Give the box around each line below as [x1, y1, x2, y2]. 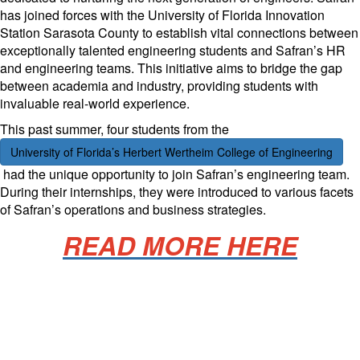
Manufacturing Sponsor [71, 287, 289, 315]
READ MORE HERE [63, 226, 297, 264]
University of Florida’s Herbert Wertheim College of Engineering [10, 143, 333, 160]
